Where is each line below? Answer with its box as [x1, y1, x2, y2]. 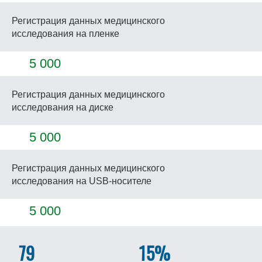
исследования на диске [12, 102, 113, 112]
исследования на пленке [12, 29, 119, 39]
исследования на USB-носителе [12, 176, 151, 186]
